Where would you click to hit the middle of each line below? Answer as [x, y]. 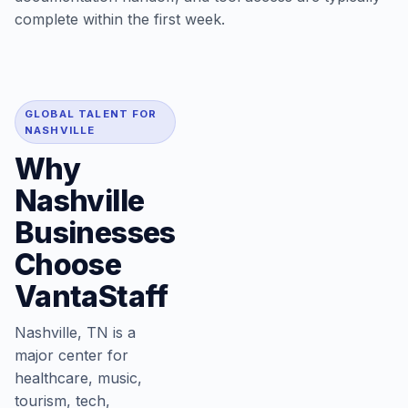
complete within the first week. [120, 19]
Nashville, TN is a [75, 332]
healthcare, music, [78, 378]
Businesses [95, 233]
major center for [71, 355]
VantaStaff [92, 296]
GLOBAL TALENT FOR [91, 114]
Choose [68, 265]
